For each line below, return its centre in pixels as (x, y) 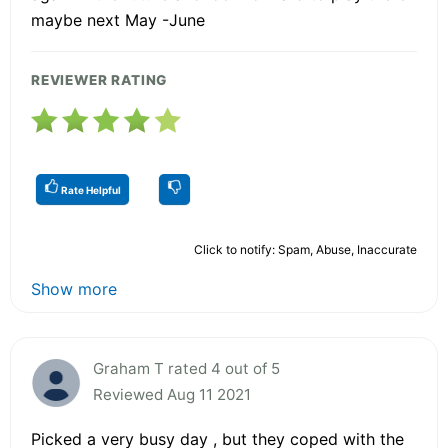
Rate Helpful (90, 189)
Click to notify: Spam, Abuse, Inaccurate (305, 249)
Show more (74, 288)
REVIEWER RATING (99, 79)
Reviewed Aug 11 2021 (172, 394)
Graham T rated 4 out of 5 (186, 368)
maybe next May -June (118, 19)
